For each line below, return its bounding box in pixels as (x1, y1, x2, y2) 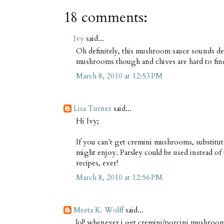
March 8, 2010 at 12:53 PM (76, 70, 162, 81)
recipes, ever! (76, 158, 118, 168)
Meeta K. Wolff (73, 204, 123, 215)
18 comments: (63, 7, 147, 27)
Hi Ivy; (76, 116, 99, 126)
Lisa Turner (73, 103, 111, 113)
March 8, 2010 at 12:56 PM (76, 172, 162, 182)
